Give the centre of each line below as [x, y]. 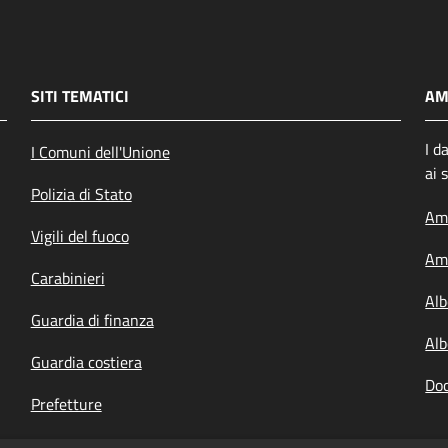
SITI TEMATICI [79, 96]
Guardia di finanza [92, 320]
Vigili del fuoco [79, 236]
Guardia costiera [86, 362]
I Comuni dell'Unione [100, 152]
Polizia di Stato [81, 194]
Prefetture [66, 404]
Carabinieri [67, 278]
